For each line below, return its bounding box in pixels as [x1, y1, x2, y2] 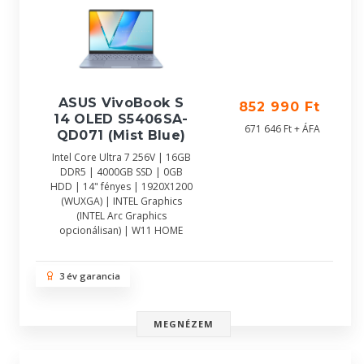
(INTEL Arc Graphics [76, 209, 167, 223]
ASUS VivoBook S [58, 95, 184, 110]
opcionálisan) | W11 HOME [59, 223, 183, 237]
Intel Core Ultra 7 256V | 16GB [51, 150, 191, 164]
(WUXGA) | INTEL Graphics [60, 194, 182, 208]
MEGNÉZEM [153, 318, 214, 330]
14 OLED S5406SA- [54, 111, 188, 127]
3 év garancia [54, 270, 120, 282]
